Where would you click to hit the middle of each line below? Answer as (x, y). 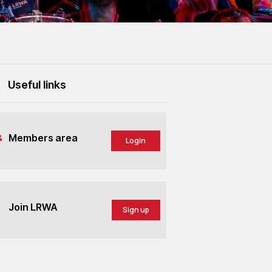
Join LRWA (32, 207)
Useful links (37, 85)
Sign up (136, 210)
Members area (43, 138)
